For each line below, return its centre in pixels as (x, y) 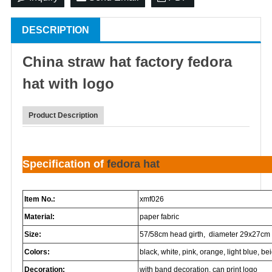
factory (159, 62)
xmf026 (152, 199)
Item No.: (40, 199)
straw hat (99, 62)
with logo (79, 83)
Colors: (37, 252)
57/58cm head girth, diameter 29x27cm (205, 234)
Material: (39, 217)
